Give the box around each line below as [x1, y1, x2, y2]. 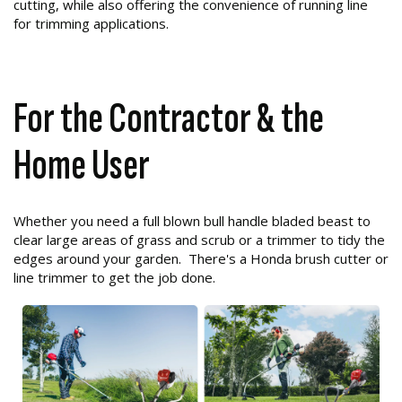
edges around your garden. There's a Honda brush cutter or [13, 249, 389, 268]
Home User [13, 140, 150, 192]
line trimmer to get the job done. [13, 268, 215, 287]
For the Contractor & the [13, 93, 324, 145]
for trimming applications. [13, 14, 169, 33]
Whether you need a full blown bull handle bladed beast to [13, 212, 371, 231]
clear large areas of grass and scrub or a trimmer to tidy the [13, 231, 385, 249]
